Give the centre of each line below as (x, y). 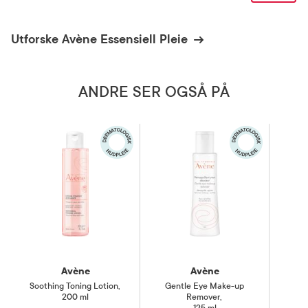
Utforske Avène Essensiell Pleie (99, 39)
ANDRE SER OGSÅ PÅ (154, 92)
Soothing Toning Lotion (74, 286)
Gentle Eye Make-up (205, 286)
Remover (203, 297)
